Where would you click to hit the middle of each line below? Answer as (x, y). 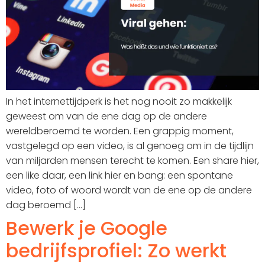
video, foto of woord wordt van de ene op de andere (129, 190)
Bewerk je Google (87, 228)
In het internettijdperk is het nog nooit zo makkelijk (119, 101)
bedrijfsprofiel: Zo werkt (116, 250)
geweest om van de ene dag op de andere (106, 116)
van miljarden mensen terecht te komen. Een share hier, (132, 160)
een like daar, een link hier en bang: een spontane (119, 175)
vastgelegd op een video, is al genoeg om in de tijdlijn (130, 146)
